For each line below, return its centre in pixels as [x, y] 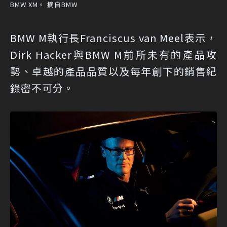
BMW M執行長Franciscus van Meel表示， [113, 38]
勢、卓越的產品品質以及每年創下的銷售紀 [113, 71]
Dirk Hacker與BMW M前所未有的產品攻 [113, 55]
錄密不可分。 [42, 88]
